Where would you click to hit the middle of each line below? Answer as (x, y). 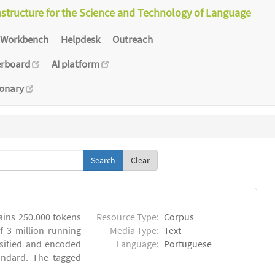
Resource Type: (128, 217)
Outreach (133, 39)
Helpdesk (80, 39)
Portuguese (188, 244)
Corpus (179, 217)
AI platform (76, 64)
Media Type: (135, 230)
